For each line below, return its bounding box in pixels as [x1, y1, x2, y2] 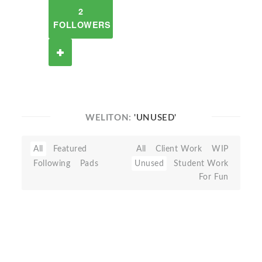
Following [33, 159, 71, 168]
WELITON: [85, 113, 135, 122]
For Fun [198, 173, 229, 181]
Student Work [173, 159, 229, 168]
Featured [53, 144, 88, 153]
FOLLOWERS [53, 19, 111, 30]
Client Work [156, 144, 202, 153]
